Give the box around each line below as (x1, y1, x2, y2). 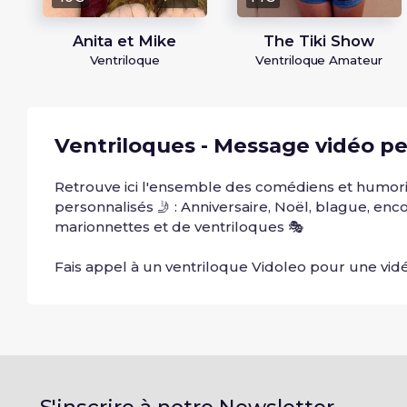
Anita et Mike (73, 31, 176, 50)
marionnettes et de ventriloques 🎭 (55, 217, 303, 235)
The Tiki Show (263, 31, 374, 50)
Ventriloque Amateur (255, 52, 382, 67)
